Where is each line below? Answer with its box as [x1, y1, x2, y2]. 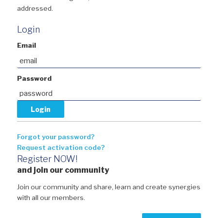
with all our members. [17, 194, 85, 202]
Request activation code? [17, 144, 105, 152]
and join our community [17, 165, 109, 175]
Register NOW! [17, 154, 77, 164]
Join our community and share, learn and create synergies [17, 183, 200, 191]
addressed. [17, 4, 53, 12]
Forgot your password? [17, 133, 94, 141]
